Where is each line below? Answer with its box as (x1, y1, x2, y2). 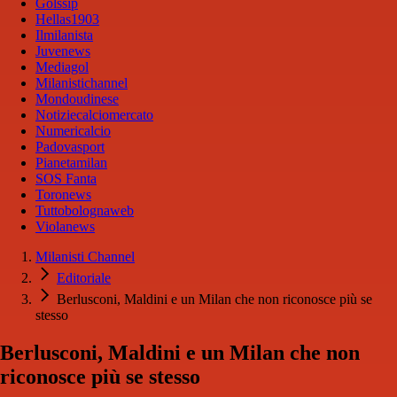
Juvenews (35, 43, 90, 59)
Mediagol (35, 59, 89, 75)
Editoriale (57, 270, 111, 286)
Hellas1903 (35, 12, 99, 27)
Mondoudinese (35, 91, 119, 107)
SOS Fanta (35, 171, 97, 187)
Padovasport (35, 139, 105, 155)
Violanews (35, 219, 95, 235)
